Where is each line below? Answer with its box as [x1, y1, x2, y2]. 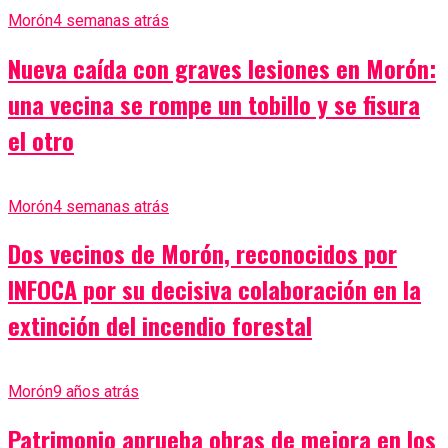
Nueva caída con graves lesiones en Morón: [8, 49, 436, 86]
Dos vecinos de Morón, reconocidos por [8, 235, 397, 272]
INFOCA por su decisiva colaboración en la [8, 271, 421, 308]
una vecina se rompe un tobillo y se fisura [8, 85, 420, 122]
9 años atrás [53, 382, 139, 402]
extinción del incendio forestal [8, 307, 312, 344]
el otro [8, 121, 74, 158]
